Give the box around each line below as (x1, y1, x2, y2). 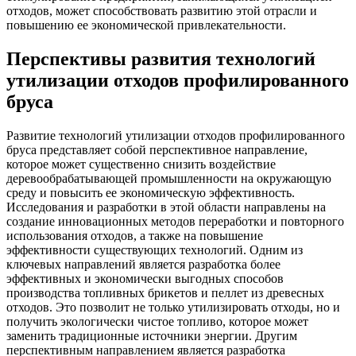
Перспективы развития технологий (6, 48, 315, 70)
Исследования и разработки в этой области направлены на (6, 200, 326, 215)
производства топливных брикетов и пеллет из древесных (6, 286, 324, 300)
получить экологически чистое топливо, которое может (6, 315, 308, 329)
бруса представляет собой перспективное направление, (6, 143, 308, 157)
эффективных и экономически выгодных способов (6, 272, 284, 286)
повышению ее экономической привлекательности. (6, 18, 286, 33)
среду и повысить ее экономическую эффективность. (6, 186, 295, 200)
